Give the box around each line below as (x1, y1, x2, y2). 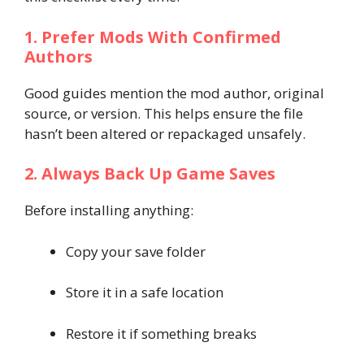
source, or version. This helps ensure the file (24, 103, 303, 123)
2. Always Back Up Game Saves (24, 162, 275, 184)
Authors (24, 45, 93, 67)
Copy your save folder (66, 241, 206, 261)
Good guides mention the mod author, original (24, 83, 324, 102)
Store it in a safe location (66, 283, 223, 301)
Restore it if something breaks (66, 323, 257, 343)
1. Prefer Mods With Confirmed (24, 25, 281, 48)
